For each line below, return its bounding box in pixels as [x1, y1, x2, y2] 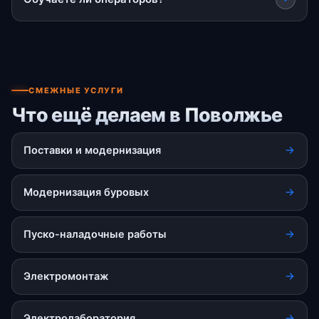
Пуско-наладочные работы [23, 227, 167, 241]
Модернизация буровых [23, 185, 149, 199]
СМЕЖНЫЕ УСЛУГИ [28, 85, 124, 95]
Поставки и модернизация [23, 143, 161, 157]
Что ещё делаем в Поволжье [11, 103, 283, 126]
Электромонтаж [23, 269, 108, 283]
